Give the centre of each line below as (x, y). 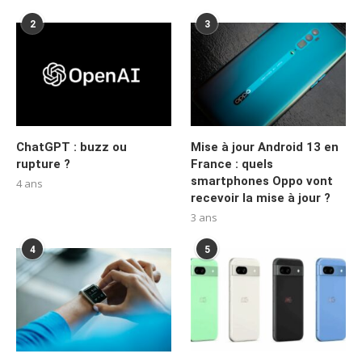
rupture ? (43, 164)
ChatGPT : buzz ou (72, 147)
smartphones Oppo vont (262, 181)
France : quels (232, 164)
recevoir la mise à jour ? (261, 198)
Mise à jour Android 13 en (265, 147)
